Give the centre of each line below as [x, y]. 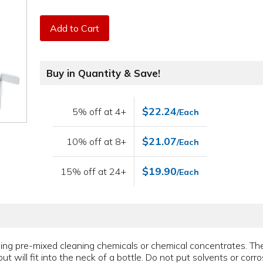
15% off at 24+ [94, 172]
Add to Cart [75, 28]
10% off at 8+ [97, 142]
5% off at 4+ [100, 112]
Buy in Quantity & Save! [104, 73]
